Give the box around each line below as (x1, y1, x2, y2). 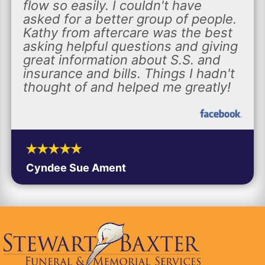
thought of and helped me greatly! (22, 79, 231, 95)
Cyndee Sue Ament (25, 161, 126, 174)
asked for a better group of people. (22, 11, 237, 27)
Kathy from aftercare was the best (22, 24, 232, 40)
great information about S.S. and (22, 51, 221, 67)
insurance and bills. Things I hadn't (22, 65, 235, 81)
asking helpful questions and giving (22, 38, 238, 54)
